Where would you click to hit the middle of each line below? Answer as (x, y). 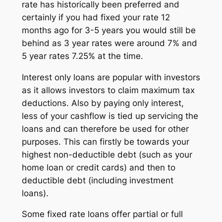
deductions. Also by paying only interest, (103, 103)
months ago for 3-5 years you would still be (109, 30)
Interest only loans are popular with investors (111, 77)
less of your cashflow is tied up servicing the (110, 116)
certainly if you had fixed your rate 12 (96, 17)
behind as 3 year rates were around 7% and (109, 43)
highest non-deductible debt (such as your (107, 154)
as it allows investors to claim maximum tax (108, 90)
